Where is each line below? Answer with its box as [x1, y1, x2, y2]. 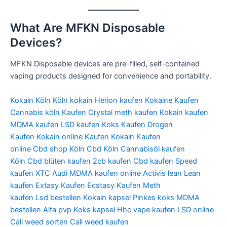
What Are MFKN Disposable [10, 20, 165, 35]
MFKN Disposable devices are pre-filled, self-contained [10, 59, 200, 69]
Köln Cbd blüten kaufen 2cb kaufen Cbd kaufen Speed [10, 156, 197, 166]
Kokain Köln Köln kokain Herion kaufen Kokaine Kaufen [10, 95, 199, 105]
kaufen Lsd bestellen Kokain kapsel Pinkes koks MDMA [10, 193, 200, 202]
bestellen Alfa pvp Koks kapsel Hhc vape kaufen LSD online [10, 205, 214, 214]
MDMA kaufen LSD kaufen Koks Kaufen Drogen [10, 120, 173, 129]
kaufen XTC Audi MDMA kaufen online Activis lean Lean [10, 168, 201, 178]
